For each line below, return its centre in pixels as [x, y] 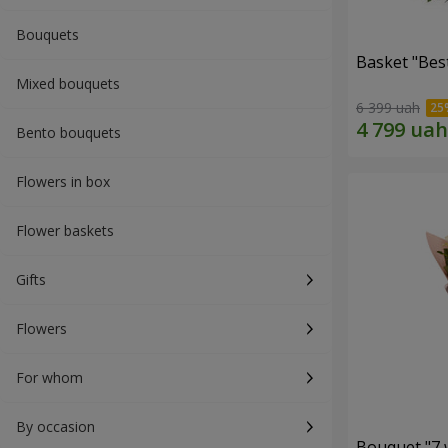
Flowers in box [63, 181]
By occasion [55, 426]
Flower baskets [65, 230]
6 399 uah [388, 108]
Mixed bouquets [68, 83]
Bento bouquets [68, 132]
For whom [49, 377]
